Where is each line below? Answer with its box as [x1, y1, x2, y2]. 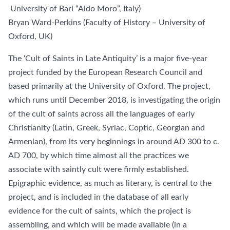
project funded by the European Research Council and [8, 68, 202, 76]
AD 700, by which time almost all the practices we [8, 151, 189, 160]
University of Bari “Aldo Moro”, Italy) [10, 5, 141, 13]
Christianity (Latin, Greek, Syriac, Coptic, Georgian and [8, 124, 205, 132]
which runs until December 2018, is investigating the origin [8, 96, 220, 104]
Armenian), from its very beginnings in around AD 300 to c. [8, 138, 219, 146]
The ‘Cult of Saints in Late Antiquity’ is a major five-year [8, 54, 207, 63]
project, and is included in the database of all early [8, 193, 188, 201]
